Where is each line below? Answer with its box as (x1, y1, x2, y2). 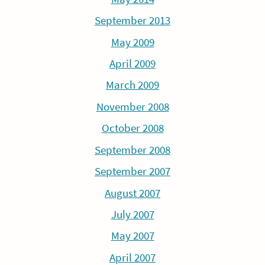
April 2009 (109, 56, 156, 70)
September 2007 (95, 164, 170, 179)
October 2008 (101, 121, 164, 135)
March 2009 (106, 78, 159, 92)
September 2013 (95, 14, 170, 28)
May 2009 (111, 35, 154, 49)
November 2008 (96, 99, 169, 114)
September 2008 (95, 143, 170, 157)
